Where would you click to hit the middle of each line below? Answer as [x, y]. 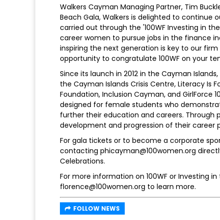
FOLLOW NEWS [96, 208]
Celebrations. [82, 161]
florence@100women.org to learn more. [128, 186]
